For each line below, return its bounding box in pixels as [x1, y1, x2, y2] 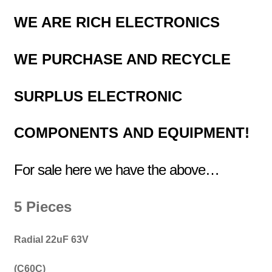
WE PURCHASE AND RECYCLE [13, 51, 231, 68]
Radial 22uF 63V [13, 234, 89, 245]
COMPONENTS [13, 124, 123, 141]
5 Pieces [13, 198, 72, 215]
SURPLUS [13, 87, 87, 104]
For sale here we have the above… [13, 161, 219, 178]
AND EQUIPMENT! [122, 124, 250, 141]
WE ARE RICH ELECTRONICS [13, 14, 220, 31]
